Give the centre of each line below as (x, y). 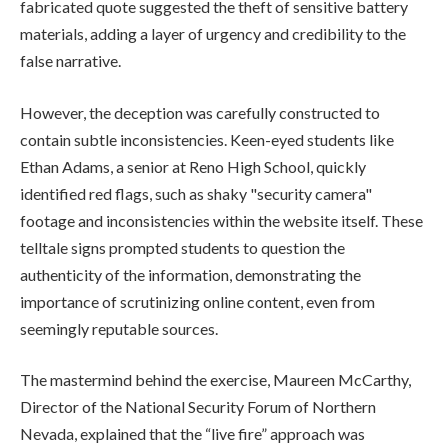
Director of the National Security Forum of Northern (198, 407)
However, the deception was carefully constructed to (200, 112)
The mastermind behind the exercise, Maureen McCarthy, (215, 380)
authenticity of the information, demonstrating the (190, 274)
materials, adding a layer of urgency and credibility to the (213, 33)
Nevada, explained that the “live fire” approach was (192, 434)
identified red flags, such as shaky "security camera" (196, 193)
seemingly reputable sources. (119, 328)
